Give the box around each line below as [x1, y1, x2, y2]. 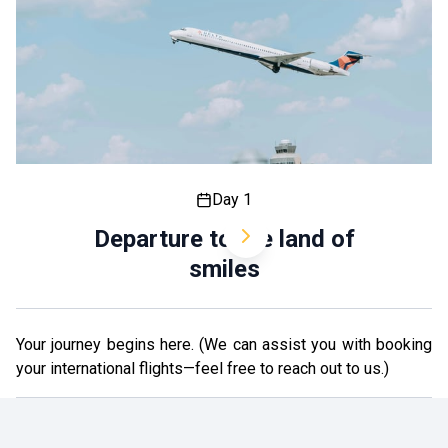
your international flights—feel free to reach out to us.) [16, 359, 389, 378]
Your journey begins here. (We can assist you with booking [16, 335, 432, 354]
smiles [188, 255, 260, 283]
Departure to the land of [93, 225, 355, 253]
